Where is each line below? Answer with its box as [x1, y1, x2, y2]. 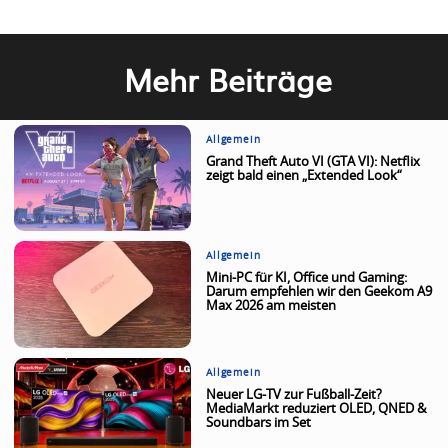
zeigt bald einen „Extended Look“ [206, 170, 403, 184]
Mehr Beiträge [124, 57, 333, 102]
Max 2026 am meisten [206, 300, 337, 314]
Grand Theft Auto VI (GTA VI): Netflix [206, 156, 421, 170]
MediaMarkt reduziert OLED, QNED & [206, 402, 427, 416]
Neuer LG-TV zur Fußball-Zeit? [206, 388, 383, 402]
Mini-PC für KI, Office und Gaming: [206, 272, 408, 286]
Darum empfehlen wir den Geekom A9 [206, 286, 433, 300]
